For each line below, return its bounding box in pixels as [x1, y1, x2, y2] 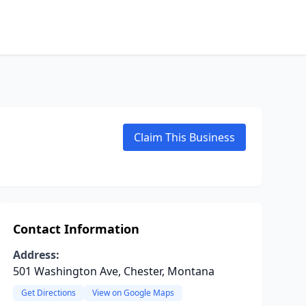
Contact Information [12, 221, 139, 237]
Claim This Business [134, 130, 235, 145]
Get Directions [20, 287, 76, 298]
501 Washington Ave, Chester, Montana [12, 264, 214, 279]
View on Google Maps [92, 287, 174, 298]
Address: [12, 247, 59, 262]
